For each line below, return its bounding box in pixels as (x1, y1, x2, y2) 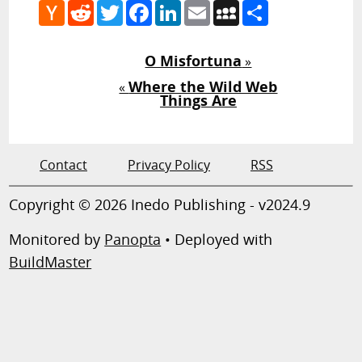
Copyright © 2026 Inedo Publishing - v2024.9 (9, 194, 311, 214)
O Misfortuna (145, 50, 242, 70)
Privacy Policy (128, 155, 210, 174)
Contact (40, 155, 87, 174)
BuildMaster (9, 251, 92, 271)
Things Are (159, 90, 237, 110)
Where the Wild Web (128, 76, 278, 96)
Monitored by (9, 229, 105, 249)
